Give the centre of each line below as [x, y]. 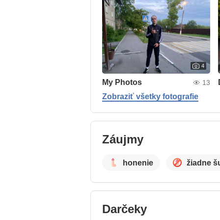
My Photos [122, 82]
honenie [138, 163]
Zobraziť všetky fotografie [150, 96]
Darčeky [124, 209]
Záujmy [123, 139]
